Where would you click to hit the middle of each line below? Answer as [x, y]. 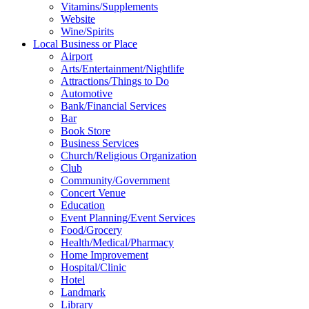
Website [78, 19]
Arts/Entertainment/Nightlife [122, 69]
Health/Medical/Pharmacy [117, 242]
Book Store [86, 131]
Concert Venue [93, 193]
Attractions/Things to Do [115, 81]
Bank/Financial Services [113, 106]
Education [83, 205]
